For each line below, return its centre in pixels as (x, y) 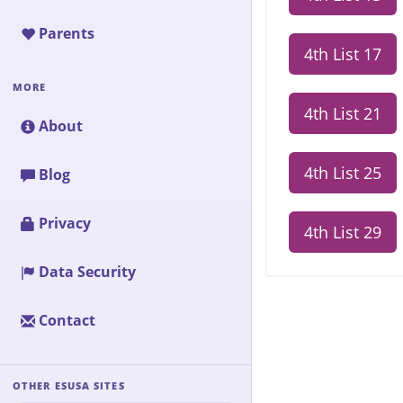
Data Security (87, 272)
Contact (67, 320)
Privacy (65, 223)
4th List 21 (343, 113)
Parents (67, 33)
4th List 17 (343, 54)
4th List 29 (343, 232)
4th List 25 (343, 173)
